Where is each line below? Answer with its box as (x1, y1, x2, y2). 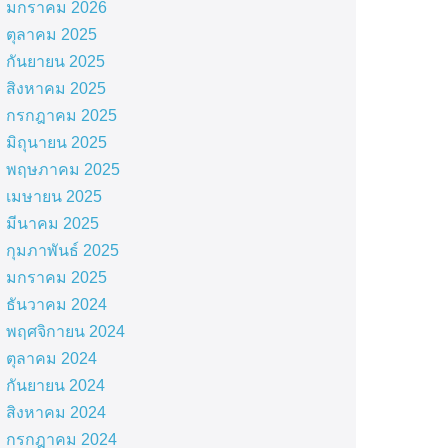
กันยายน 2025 (5, 53, 105, 70)
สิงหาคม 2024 (5, 404, 106, 421)
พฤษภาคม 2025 (5, 161, 120, 178)
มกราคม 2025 (5, 269, 107, 286)
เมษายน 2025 (5, 188, 102, 205)
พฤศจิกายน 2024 (5, 323, 125, 340)
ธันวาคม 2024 (5, 296, 107, 313)
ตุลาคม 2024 (5, 350, 97, 367)
